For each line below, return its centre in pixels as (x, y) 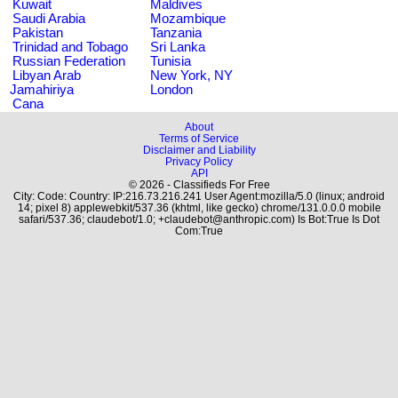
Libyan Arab (47, 75)
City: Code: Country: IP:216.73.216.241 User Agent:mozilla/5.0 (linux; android (199, 196)
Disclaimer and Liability (199, 150)
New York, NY (191, 75)
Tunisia (171, 61)
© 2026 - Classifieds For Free (199, 184)
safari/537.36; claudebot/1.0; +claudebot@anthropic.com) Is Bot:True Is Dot (199, 219)
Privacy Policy (199, 161)
